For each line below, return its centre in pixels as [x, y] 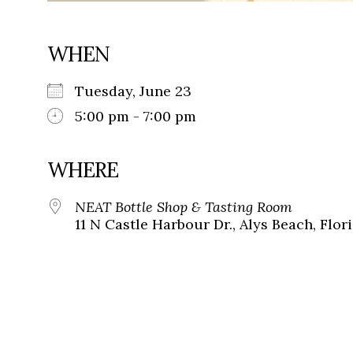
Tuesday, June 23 [141, 91]
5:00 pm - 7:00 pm [136, 117]
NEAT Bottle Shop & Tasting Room [184, 207]
